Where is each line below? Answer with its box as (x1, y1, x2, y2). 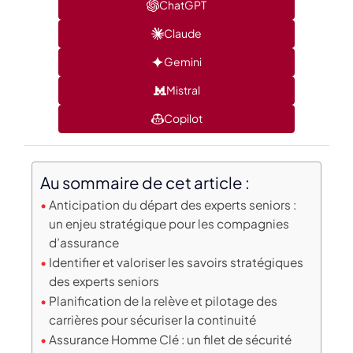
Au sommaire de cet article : (40, 172, 250, 193)
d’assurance (49, 234, 120, 250)
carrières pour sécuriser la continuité (49, 311, 257, 327)
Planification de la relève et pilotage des (49, 292, 278, 308)
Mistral (165, 83, 200, 98)
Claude (164, 26, 202, 41)
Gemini (164, 54, 202, 69)
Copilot (163, 111, 203, 126)
